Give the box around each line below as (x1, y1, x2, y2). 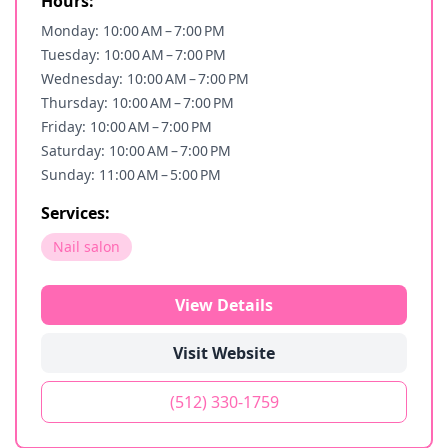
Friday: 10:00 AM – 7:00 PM (41, 117, 212, 136)
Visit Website (173, 342, 275, 364)
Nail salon (53, 237, 120, 256)
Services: (41, 202, 110, 224)
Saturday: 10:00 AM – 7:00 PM (41, 141, 231, 160)
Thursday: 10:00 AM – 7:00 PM (41, 93, 234, 112)
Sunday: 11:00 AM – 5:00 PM (41, 165, 221, 184)
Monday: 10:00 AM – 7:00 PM (41, 21, 225, 40)
